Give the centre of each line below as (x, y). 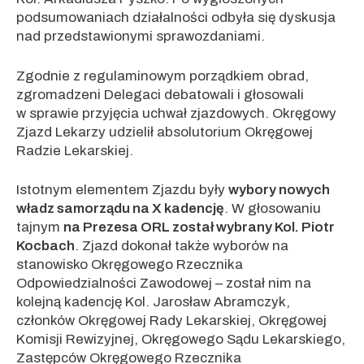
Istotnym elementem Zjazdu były (122, 190)
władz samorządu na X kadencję (120, 208)
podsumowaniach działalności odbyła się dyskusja (176, 17)
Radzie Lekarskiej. (75, 150)
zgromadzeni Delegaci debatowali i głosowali (160, 94)
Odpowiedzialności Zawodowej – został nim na (164, 283)
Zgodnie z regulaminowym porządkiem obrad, (162, 76)
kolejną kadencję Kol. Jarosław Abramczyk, (153, 302)
